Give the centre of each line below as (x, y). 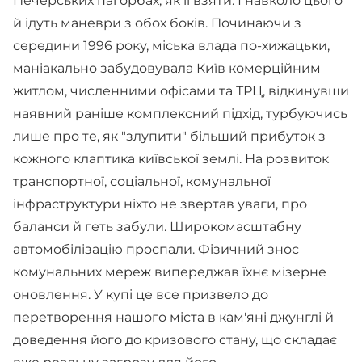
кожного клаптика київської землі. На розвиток (171, 159)
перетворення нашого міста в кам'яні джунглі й (173, 317)
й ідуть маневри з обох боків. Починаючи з (157, 23)
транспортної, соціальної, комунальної (142, 181)
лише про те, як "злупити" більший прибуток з (169, 136)
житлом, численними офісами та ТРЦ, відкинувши (181, 91)
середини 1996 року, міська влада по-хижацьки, (171, 46)
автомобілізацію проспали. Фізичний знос (156, 249)
